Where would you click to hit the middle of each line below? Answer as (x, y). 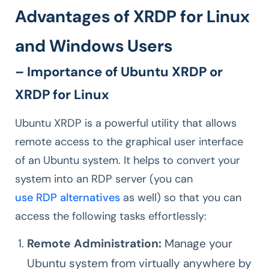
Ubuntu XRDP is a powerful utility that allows (126, 123)
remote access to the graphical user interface (129, 141)
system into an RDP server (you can (104, 179)
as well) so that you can (181, 197)
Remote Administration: (96, 243)
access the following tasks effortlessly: (112, 216)
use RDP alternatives (68, 197)
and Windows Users (94, 46)
